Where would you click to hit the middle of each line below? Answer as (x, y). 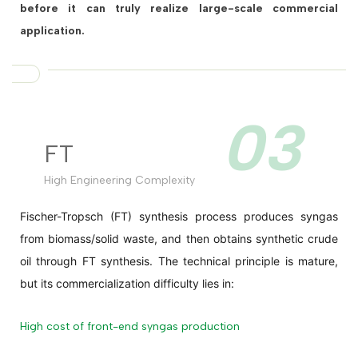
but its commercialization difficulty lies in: (127, 283)
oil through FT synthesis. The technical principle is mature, (179, 261)
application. (52, 30)
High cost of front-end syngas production (130, 326)
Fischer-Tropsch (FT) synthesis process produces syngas (179, 216)
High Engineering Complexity (119, 180)
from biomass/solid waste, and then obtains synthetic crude (179, 238)
